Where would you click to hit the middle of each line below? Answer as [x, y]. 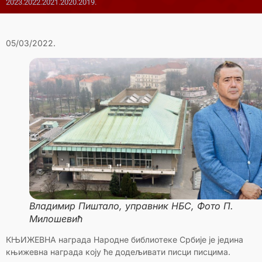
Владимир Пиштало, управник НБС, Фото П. [131, 206]
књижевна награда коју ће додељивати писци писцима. [118, 252]
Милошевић [56, 218]
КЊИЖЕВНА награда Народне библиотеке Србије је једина [125, 240]
